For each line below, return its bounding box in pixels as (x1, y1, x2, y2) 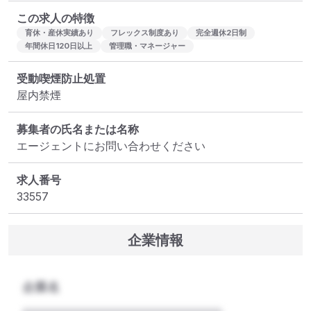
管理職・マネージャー (109, 41, 185, 51)
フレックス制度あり (110, 28, 179, 38)
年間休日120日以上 (25, 41, 92, 51)
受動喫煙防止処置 (17, 72, 106, 86)
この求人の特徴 (17, 11, 94, 26)
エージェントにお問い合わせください (17, 139, 205, 153)
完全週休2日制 (196, 28, 246, 38)
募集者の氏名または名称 (17, 122, 139, 137)
